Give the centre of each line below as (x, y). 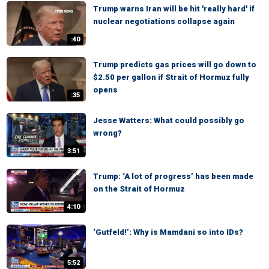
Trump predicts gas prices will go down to (175, 65)
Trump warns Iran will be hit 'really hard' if (174, 9)
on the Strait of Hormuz (139, 189)
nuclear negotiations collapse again (164, 21)
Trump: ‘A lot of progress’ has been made (173, 176)
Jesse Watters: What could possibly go (169, 120)
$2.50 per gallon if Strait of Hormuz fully (171, 77)
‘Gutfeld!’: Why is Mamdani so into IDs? (168, 232)
